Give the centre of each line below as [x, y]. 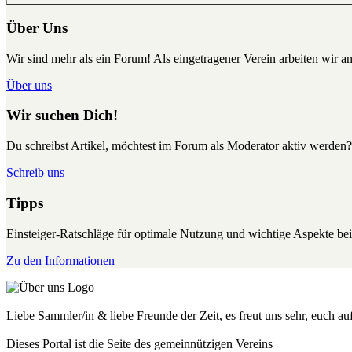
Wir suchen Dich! [62, 115]
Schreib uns [35, 173]
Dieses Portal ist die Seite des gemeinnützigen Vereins [139, 343]
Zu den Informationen [60, 260]
